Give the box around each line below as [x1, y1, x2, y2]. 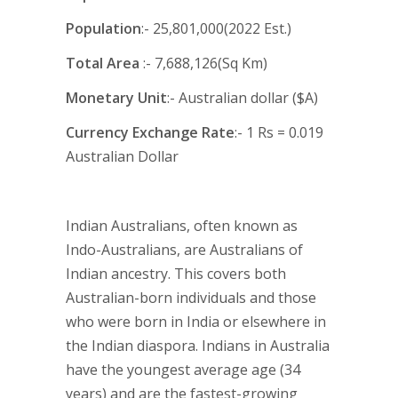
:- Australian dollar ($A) [167, 88, 318, 107]
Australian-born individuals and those [66, 288, 316, 307]
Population [66, 19, 141, 38]
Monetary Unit [66, 88, 167, 107]
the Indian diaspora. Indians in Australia [66, 336, 330, 355]
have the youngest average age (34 [66, 360, 300, 379]
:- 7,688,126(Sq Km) [139, 53, 267, 73]
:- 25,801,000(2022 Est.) [141, 19, 291, 38]
